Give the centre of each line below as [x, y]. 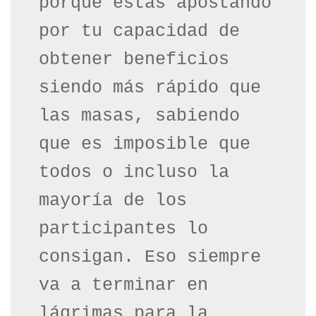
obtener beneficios [134, 60]
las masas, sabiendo [139, 116]
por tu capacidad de [139, 32]
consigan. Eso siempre [150, 257]
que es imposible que [145, 145]
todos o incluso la [134, 173]
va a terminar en [123, 286]
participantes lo [123, 229]
